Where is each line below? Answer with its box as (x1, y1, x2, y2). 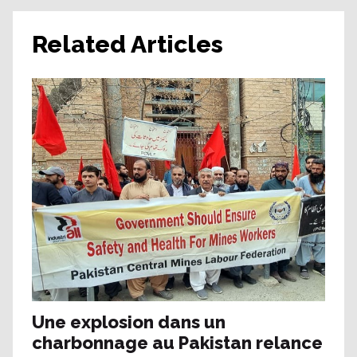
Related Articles (32, 30, 223, 58)
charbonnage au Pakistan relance (32, 331, 323, 353)
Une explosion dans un (32, 311, 226, 332)
